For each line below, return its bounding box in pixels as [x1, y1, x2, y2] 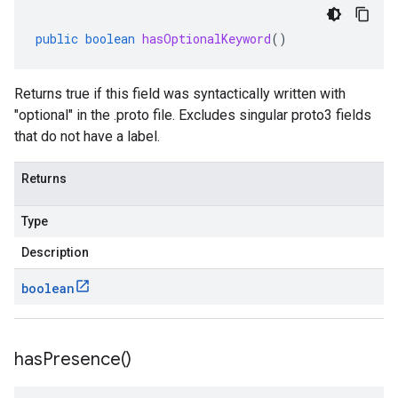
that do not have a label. [14, 128, 160, 145]
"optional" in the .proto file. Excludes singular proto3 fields [14, 107, 371, 123]
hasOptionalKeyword [142, 30, 271, 47]
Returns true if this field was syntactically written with [14, 85, 346, 102]
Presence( [43, 348, 126, 370]
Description [21, 245, 89, 259]
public [36, 30, 78, 47]
